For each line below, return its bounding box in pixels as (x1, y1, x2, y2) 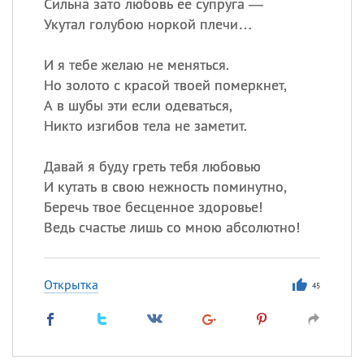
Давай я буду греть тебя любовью (43, 157, 261, 175)
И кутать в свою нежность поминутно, (43, 177, 287, 196)
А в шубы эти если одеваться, (43, 96, 232, 115)
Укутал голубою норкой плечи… (43, 15, 253, 33)
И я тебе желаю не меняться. (43, 55, 229, 74)
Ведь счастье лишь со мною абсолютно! (43, 218, 300, 236)
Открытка (43, 276, 98, 292)
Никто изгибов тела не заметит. (43, 116, 247, 135)
